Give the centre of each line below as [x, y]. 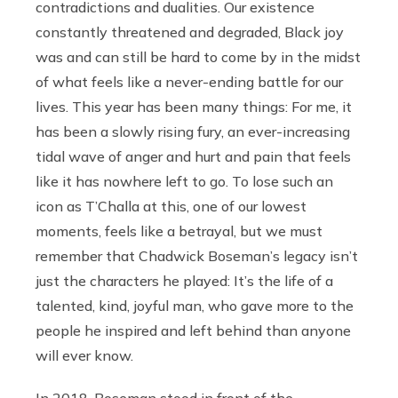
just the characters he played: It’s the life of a [184, 281]
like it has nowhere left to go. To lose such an [184, 182]
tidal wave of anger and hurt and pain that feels [193, 157]
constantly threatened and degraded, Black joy [190, 32]
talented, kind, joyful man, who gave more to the [195, 306]
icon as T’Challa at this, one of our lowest [171, 207]
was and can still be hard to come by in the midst [198, 57]
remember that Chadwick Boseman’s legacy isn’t [197, 256]
